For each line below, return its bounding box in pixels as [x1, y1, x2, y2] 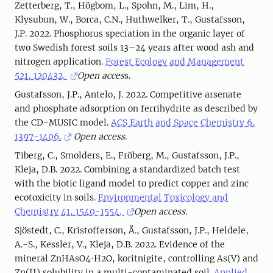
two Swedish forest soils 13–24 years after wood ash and [15, 42, 254, 53]
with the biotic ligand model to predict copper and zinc [15, 178, 249, 189]
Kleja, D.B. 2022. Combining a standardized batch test [15, 164, 240, 175]
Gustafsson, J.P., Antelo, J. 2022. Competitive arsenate [15, 89, 241, 100]
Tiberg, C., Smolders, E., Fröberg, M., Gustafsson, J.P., [15, 150, 239, 161]
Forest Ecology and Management [105, 56, 244, 67]
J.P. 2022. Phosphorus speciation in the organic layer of [15, 28, 245, 39]
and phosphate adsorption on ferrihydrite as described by [15, 103, 258, 114]
